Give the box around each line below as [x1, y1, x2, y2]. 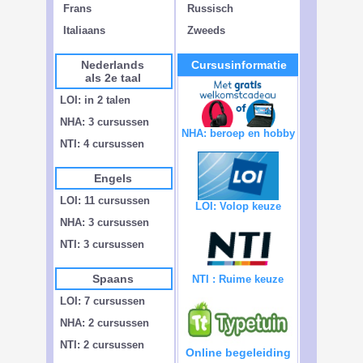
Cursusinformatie [191, 58, 287, 71]
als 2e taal [84, 71, 141, 84]
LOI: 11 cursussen [60, 194, 150, 207]
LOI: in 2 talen [60, 94, 130, 106]
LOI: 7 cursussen [60, 295, 145, 307]
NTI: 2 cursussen [60, 339, 144, 351]
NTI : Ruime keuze [192, 273, 284, 285]
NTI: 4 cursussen [60, 138, 144, 150]
